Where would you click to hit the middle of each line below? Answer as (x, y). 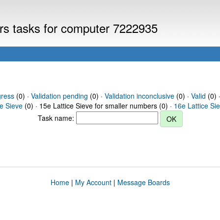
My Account (93, 182)
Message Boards (143, 182)
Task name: (57, 118)
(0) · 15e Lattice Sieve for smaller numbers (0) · (98, 106)
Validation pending (59, 96)
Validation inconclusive (139, 96)
